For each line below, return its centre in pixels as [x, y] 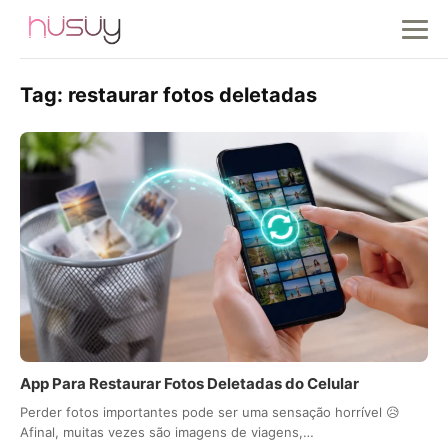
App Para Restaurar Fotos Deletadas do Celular [189, 383]
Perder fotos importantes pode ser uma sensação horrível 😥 [210, 411]
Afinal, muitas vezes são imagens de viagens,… [167, 431]
